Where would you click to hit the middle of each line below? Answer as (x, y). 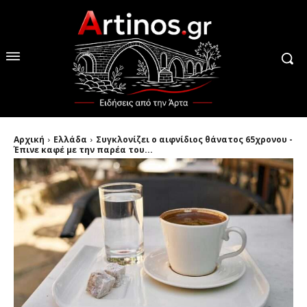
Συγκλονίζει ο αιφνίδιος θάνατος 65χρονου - (194, 139)
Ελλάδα (70, 139)
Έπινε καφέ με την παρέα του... (83, 149)
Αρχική (29, 139)
